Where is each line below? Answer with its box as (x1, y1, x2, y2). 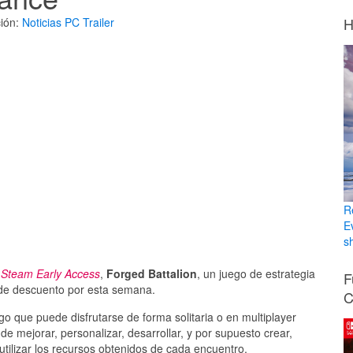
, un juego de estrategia (197, 266, 315, 282)
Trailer (82, 13, 114, 30)
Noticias (21, 13, 61, 30)
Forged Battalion (106, 266, 197, 282)
